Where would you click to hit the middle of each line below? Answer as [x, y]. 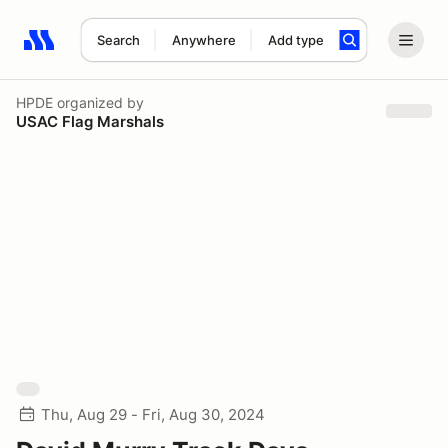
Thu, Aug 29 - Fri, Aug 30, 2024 [153, 414]
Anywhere [203, 40]
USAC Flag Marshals [90, 121]
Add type [295, 40]
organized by [98, 102]
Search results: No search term [139, 51]
